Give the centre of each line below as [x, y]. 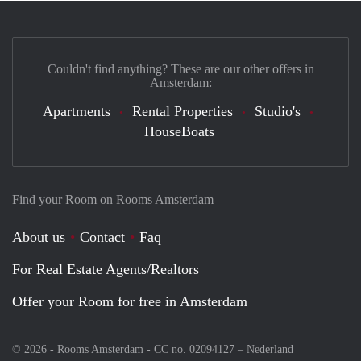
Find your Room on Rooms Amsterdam [113, 200]
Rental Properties [182, 112]
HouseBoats [179, 132]
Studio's [277, 112]
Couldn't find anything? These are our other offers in [180, 69]
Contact [102, 237]
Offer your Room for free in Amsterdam [130, 302]
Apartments [76, 112]
